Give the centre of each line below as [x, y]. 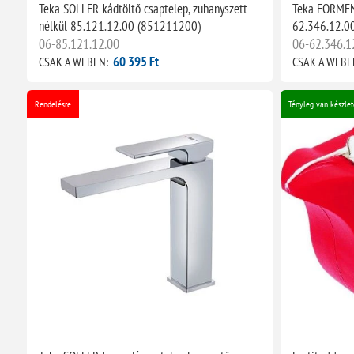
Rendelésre [53, 104]
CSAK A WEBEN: [73, 61]
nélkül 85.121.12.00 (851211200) [119, 26]
